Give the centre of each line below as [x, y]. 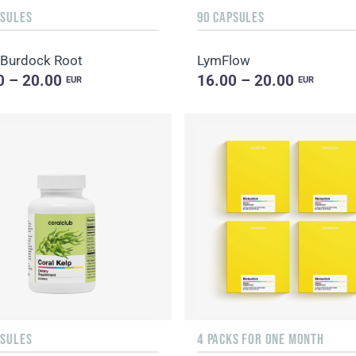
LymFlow [223, 61]
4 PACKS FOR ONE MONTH [260, 339]
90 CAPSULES [230, 17]
